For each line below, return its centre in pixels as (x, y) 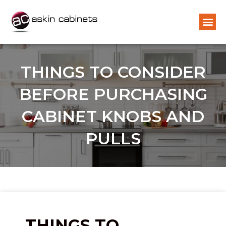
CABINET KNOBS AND (113, 116)
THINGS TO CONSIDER (113, 72)
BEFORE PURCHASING (113, 94)
